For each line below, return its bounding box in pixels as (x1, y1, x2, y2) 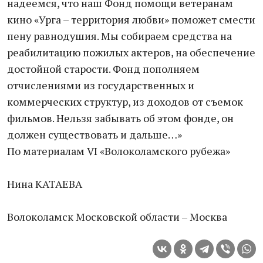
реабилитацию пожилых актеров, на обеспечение (7, 45, 255, 59)
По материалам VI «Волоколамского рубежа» (7, 144, 230, 158)
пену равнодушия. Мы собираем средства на (7, 29, 232, 43)
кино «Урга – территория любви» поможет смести (7, 12, 255, 26)
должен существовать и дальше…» (7, 127, 182, 141)
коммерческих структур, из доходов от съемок (7, 95, 243, 109)
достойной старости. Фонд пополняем (7, 62, 200, 76)
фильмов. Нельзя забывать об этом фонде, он (7, 111, 234, 125)
